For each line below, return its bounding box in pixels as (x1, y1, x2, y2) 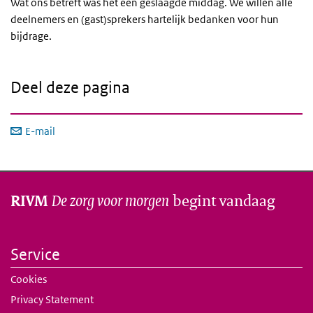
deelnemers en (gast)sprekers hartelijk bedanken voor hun (10, 13, 279, 27)
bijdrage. (10, 29, 54, 43)
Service (10, 245, 60, 264)
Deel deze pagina (10, 78, 130, 97)
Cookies (10, 272, 47, 286)
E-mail (25, 124, 55, 138)
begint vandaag (169, 190, 275, 211)
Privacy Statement (10, 293, 94, 307)
